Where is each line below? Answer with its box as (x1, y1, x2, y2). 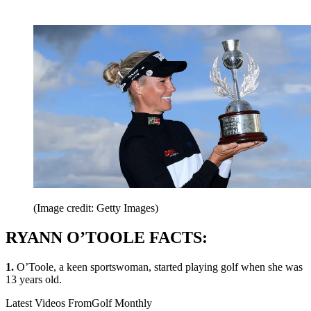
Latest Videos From (6, 296, 92, 309)
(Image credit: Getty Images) (33, 202, 158, 215)
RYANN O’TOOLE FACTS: (6, 228, 208, 247)
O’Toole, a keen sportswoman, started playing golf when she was (14, 260, 303, 273)
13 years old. (6, 273, 62, 285)
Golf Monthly (92, 296, 152, 309)
